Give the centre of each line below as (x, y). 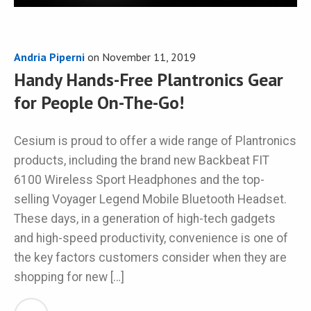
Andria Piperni (49, 57)
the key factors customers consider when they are (150, 258)
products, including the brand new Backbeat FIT (142, 161)
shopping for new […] (69, 277)
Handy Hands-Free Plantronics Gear (149, 79)
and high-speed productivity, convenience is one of (151, 238)
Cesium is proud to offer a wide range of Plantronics (155, 141)
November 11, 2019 (149, 57)
